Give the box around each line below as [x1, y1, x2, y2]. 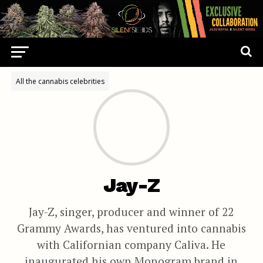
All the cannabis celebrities [15, 76, 104, 86]
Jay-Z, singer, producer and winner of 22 [29, 204, 234, 219]
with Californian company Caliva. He [37, 237, 226, 252]
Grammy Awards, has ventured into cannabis [16, 221, 246, 235]
